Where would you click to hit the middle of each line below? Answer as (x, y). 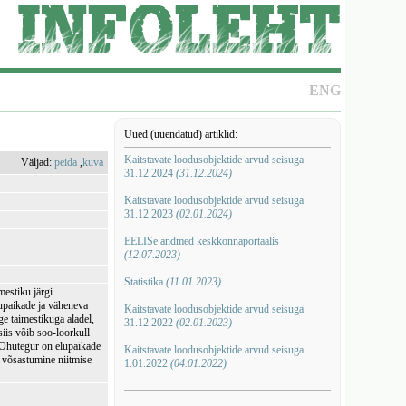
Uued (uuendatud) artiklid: (180, 134)
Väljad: (38, 162)
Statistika (145, 282)
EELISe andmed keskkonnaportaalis (201, 241)
